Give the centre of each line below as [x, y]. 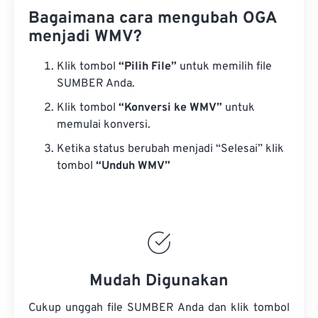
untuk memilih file [224, 67]
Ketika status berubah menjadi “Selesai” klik [170, 149]
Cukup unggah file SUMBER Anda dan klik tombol [159, 308]
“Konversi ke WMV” [170, 108]
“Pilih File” [148, 67]
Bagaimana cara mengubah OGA [152, 19]
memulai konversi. [104, 125]
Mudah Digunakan [159, 281]
